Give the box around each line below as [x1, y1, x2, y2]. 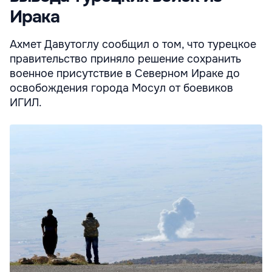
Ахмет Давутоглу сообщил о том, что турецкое [10, 38, 256, 52]
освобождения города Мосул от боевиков [10, 81, 233, 95]
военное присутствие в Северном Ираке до [10, 67, 240, 81]
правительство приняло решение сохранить [10, 52, 241, 66]
